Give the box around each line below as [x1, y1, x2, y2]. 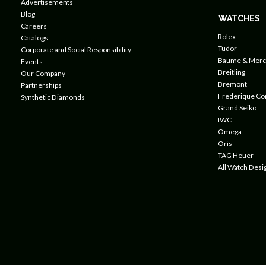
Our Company [21, 68, 66, 78]
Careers [21, 21, 47, 30]
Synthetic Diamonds [21, 92, 85, 102]
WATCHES [218, 14, 260, 23]
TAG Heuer [217, 151, 254, 160]
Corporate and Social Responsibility [21, 45, 132, 54]
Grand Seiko [217, 103, 256, 112]
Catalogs [21, 33, 49, 42]
